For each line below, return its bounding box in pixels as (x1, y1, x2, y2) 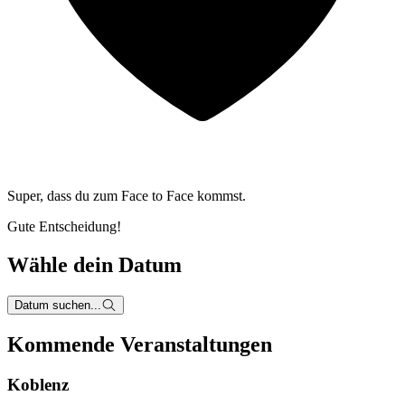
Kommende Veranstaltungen (7, 333, 272, 357)
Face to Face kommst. (121, 188, 246, 204)
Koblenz (7, 375, 69, 394)
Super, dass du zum (7, 188, 118, 204)
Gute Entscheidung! (7, 219, 121, 235)
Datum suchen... (14, 298, 101, 313)
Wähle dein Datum (7, 253, 182, 278)
